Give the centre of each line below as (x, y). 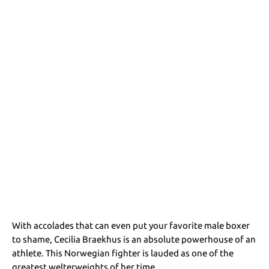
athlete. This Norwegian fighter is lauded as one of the (123, 253)
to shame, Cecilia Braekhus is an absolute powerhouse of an (134, 239)
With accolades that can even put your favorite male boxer (131, 225)
